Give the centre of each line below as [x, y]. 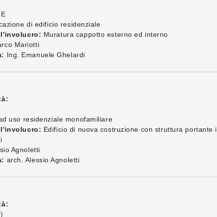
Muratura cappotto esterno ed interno [105, 34]
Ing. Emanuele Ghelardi [45, 55]
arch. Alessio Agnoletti [42, 160]
